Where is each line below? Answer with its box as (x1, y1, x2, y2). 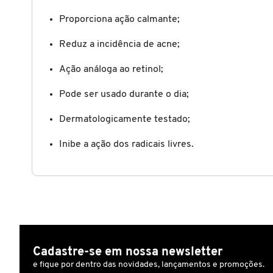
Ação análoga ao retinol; (59, 64, 163, 74)
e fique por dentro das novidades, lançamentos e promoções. (33, 260, 264, 269)
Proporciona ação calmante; (59, 14, 180, 24)
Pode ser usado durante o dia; (59, 89, 189, 99)
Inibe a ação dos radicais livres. (59, 139, 194, 149)
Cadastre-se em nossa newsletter (33, 246, 222, 258)
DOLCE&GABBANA (24, 225, 98, 234)
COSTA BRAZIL (24, 105, 82, 115)
